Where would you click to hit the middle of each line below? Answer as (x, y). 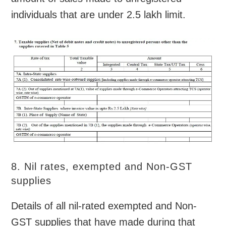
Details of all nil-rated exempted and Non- (104, 206)
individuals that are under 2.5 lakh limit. (99, 14)
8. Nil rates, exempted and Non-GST (102, 166)
